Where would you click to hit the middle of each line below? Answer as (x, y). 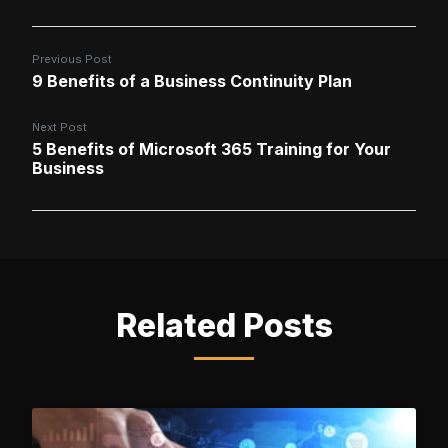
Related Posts (224, 325)
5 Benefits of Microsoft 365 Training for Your (211, 149)
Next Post (59, 127)
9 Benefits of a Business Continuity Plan (192, 81)
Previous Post (72, 59)
